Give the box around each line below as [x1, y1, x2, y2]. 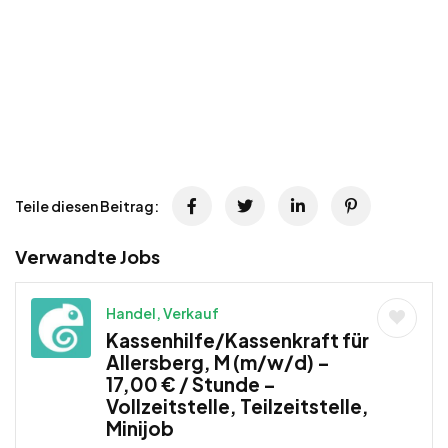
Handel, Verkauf [106, 304, 219, 322]
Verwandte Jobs [15, 245, 160, 268]
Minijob [106, 416, 174, 440]
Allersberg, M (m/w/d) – [106, 350, 330, 374]
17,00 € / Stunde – [106, 372, 276, 396]
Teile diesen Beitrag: [15, 197, 159, 215]
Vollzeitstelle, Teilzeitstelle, [106, 394, 369, 418]
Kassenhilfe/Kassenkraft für [106, 328, 369, 352]
